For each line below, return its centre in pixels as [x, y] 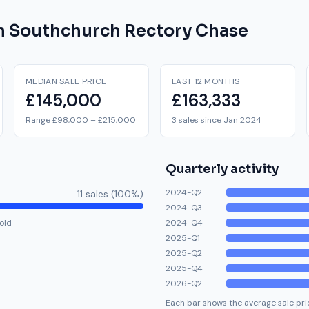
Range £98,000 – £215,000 [81, 120]
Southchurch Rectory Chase [129, 31]
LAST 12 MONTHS [206, 81]
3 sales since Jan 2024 [217, 120]
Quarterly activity [222, 169]
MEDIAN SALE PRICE [66, 81]
